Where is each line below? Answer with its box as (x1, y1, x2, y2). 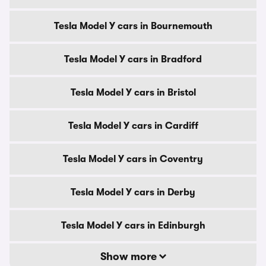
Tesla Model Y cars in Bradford (64, 54, 202, 65)
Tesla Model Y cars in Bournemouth (53, 21, 213, 31)
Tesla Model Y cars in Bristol (70, 87, 196, 98)
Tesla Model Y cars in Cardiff (68, 121, 198, 131)
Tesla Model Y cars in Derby (71, 187, 195, 198)
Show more (100, 251, 159, 262)
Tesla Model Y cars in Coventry (63, 154, 203, 164)
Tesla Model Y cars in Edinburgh (61, 220, 205, 231)
